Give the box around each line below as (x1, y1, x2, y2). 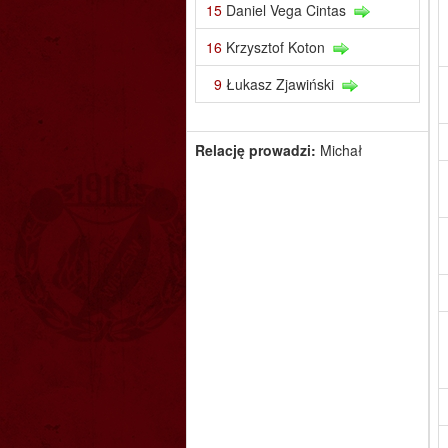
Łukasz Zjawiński (225, 73, 334, 94)
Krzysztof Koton (225, 36, 325, 57)
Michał (319, 139, 362, 160)
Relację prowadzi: (194, 139, 320, 160)
